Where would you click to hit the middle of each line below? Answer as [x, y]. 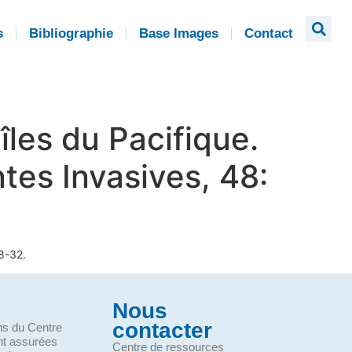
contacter [163, 331]
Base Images [179, 33]
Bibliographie [71, 33]
